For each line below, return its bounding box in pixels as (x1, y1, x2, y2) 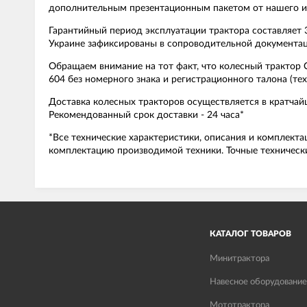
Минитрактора (209, 254, 269, 263)
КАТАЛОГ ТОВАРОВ (209, 230, 291, 238)
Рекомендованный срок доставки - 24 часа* (49, 110, 244, 120)
